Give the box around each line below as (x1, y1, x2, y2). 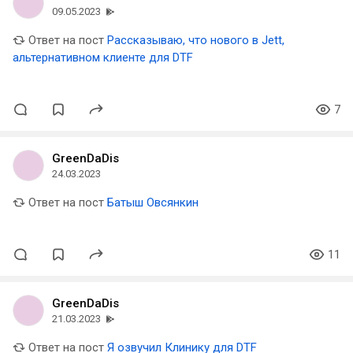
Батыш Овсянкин (107, 195, 199, 210)
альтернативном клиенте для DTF (13, 50, 193, 65)
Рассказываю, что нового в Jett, (107, 33, 284, 47)
